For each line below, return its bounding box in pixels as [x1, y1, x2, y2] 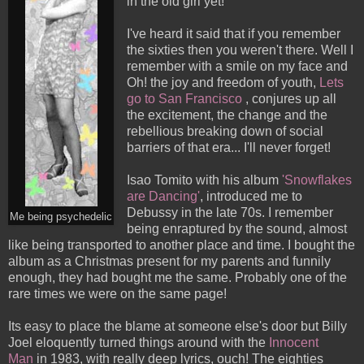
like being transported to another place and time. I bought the [8, 238, 355, 253]
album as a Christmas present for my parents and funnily [8, 254, 331, 269]
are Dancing [126, 189, 197, 204]
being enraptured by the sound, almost [126, 222, 347, 236]
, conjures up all [241, 92, 336, 106]
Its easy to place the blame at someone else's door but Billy [8, 319, 347, 334]
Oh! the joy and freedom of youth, [126, 76, 319, 90]
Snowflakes [284, 173, 352, 188]
